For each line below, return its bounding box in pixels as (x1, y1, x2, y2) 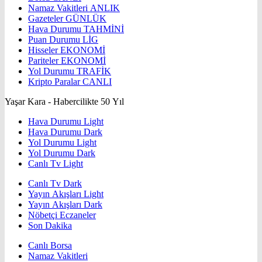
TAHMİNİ (84, 24, 124, 35)
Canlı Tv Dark (28, 178, 82, 189)
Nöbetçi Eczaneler (28, 210, 96, 220)
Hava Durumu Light (28, 116, 104, 127)
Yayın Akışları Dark (28, 199, 102, 210)
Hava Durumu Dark (28, 127, 102, 137)
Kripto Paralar (28, 77, 82, 87)
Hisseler (28, 45, 60, 56)
